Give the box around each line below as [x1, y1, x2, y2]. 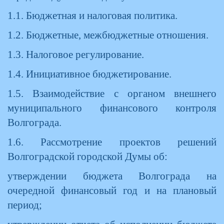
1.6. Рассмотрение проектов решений [7, 136, 216, 147]
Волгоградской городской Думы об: [7, 151, 167, 162]
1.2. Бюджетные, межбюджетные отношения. [7, 29, 208, 40]
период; [7, 199, 42, 210]
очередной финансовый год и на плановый [7, 185, 216, 196]
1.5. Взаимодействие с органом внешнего [7, 88, 216, 99]
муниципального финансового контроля [7, 102, 216, 113]
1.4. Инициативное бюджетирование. [7, 68, 171, 79]
